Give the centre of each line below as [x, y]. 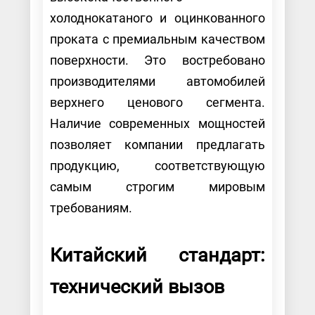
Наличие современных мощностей [157, 123]
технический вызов [139, 287]
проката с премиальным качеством [157, 39]
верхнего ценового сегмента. [157, 102]
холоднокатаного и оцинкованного [157, 18]
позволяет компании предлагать [157, 144]
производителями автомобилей [157, 81]
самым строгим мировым [157, 186]
